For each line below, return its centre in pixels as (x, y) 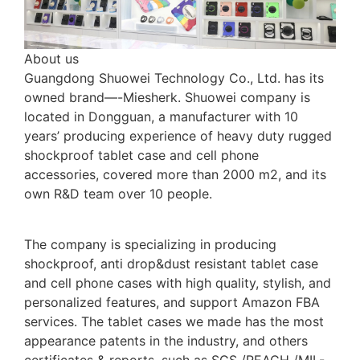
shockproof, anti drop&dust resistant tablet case (171, 263)
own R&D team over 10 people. (118, 194)
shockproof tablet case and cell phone (141, 155)
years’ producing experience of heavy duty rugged (178, 136)
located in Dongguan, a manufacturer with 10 (161, 117)
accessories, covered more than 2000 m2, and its (175, 175)
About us (51, 59)
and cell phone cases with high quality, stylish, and (178, 282)
